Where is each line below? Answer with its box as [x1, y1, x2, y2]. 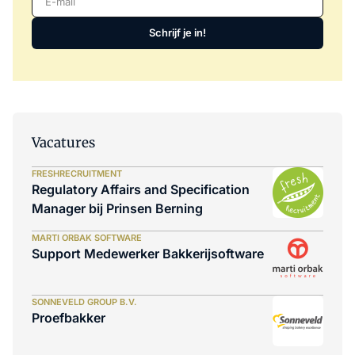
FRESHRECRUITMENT [32, 167, 122, 179]
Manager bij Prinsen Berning [32, 200, 203, 216]
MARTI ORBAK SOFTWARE [32, 231, 142, 243]
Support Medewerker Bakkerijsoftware [32, 245, 264, 261]
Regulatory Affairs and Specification [32, 181, 250, 197]
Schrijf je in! [149, 26, 206, 40]
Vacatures [32, 133, 95, 151]
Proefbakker [32, 309, 105, 326]
